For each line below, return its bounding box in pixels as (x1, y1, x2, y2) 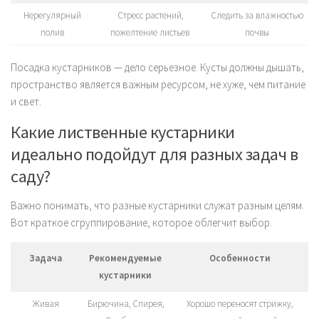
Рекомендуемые (89, 252, 162, 265)
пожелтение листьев (110, 26, 189, 38)
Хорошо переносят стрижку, (187, 298, 293, 310)
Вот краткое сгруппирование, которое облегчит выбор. (11, 216, 272, 230)
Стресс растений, (117, 9, 183, 21)
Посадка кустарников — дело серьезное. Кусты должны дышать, (11, 61, 304, 75)
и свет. (11, 95, 41, 109)
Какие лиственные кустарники (11, 121, 235, 144)
